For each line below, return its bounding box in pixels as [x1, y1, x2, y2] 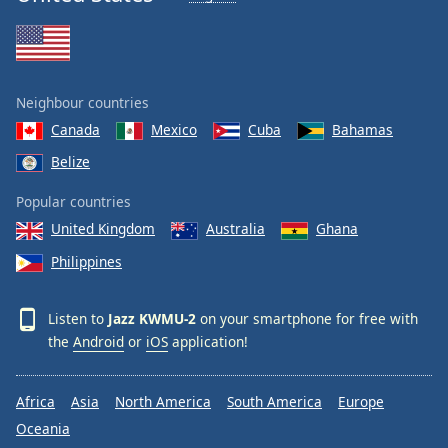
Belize [51, 152, 90, 171]
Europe [338, 392, 384, 412]
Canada [51, 119, 100, 139]
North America [115, 392, 211, 412]
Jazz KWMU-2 [108, 308, 196, 328]
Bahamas [332, 119, 393, 139]
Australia [206, 219, 265, 239]
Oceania [16, 419, 70, 439]
